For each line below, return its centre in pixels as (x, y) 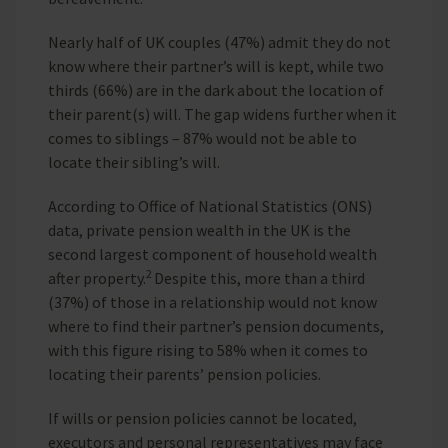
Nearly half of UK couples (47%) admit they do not (219, 41)
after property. (97, 277)
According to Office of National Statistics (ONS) (210, 205)
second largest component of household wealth (212, 253)
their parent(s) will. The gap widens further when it (222, 113)
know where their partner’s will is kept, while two (216, 65)
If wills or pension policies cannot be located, (202, 417)
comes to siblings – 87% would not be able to (202, 137)
